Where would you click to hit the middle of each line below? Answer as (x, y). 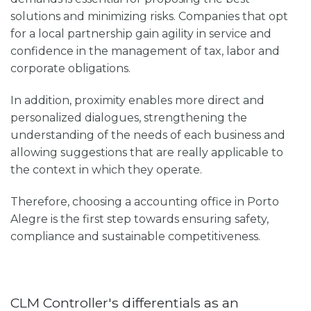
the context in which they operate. (108, 170)
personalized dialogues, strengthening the (129, 118)
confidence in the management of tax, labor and (145, 51)
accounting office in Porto (207, 201)
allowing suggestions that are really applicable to (147, 153)
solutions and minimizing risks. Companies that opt (149, 17)
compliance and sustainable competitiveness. (135, 236)
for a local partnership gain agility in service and (141, 34)
